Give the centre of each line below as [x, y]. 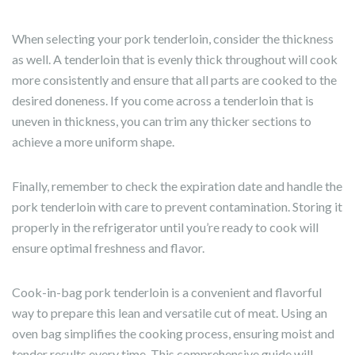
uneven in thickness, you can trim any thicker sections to [162, 121]
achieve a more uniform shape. [93, 141]
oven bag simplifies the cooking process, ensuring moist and [173, 333]
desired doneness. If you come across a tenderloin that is [163, 100]
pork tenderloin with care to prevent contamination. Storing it [177, 206]
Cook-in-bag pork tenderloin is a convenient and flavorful [167, 292]
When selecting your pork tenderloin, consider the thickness [173, 38]
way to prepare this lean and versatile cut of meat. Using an [170, 313]
